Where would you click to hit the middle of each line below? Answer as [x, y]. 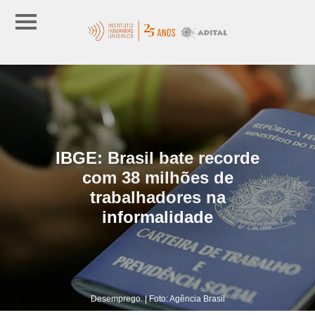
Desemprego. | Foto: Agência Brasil [157, 298]
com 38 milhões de [157, 177]
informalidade [157, 217]
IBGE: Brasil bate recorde [157, 157]
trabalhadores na [157, 197]
